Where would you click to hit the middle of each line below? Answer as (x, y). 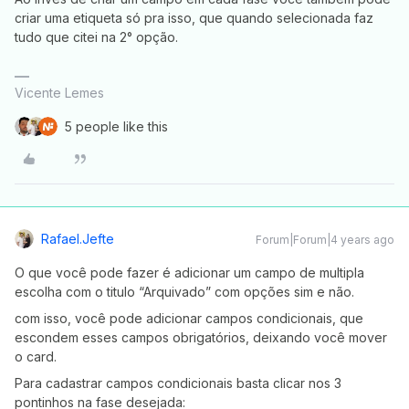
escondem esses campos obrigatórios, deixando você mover (201, 337)
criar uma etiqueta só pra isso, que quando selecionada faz (194, 18)
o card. (37, 357)
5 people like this (116, 126)
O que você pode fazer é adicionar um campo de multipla (189, 273)
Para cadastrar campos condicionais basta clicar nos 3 (178, 383)
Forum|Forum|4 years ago (325, 240)
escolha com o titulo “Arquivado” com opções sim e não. (186, 292)
